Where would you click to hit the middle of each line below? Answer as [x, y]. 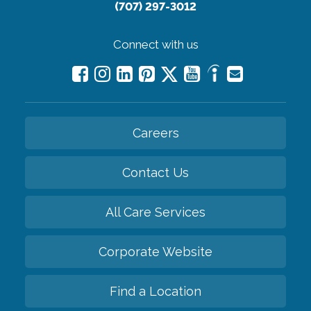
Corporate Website [155, 252]
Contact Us [155, 173]
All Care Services [155, 212]
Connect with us [155, 45]
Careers [155, 133]
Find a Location [155, 292]
